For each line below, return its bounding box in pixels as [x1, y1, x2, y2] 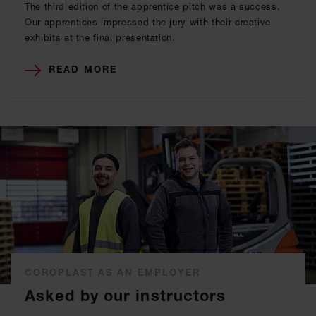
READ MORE [49, 63, 117, 75]
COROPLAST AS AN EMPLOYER [25, 267, 200, 279]
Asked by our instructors [25, 286, 226, 306]
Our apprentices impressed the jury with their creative [25, 16, 272, 28]
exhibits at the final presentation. [25, 32, 176, 44]
